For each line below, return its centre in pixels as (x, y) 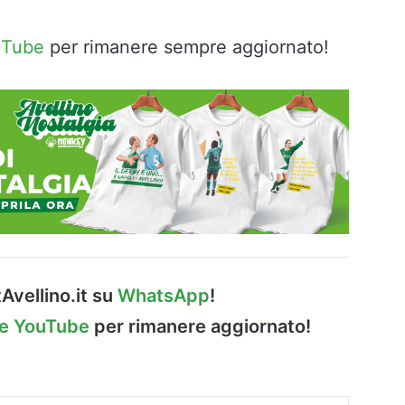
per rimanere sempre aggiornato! (187, 47)
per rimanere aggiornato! (200, 326)
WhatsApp (163, 295)
